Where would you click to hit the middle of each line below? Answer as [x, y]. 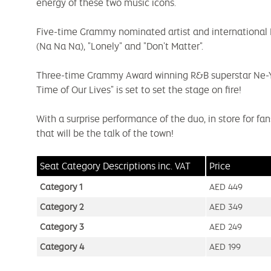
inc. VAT [174, 166]
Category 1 [61, 187]
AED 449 [226, 187]
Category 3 [62, 227]
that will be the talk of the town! [105, 134]
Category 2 [62, 207]
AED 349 [226, 207]
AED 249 [226, 227]
